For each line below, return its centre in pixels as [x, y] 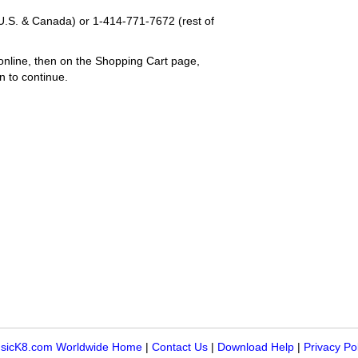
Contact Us [180, 347]
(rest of [195, 21]
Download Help [256, 347]
